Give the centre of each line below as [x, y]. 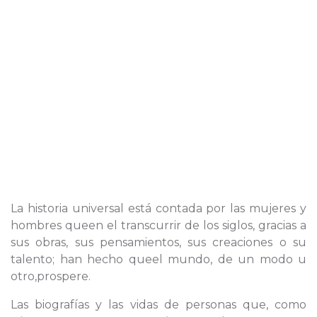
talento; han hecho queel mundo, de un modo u [158, 259]
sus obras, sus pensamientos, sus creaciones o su [158, 242]
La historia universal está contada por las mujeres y [158, 208]
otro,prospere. [51, 276]
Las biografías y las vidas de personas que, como [158, 305]
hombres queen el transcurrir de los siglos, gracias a [158, 225]
